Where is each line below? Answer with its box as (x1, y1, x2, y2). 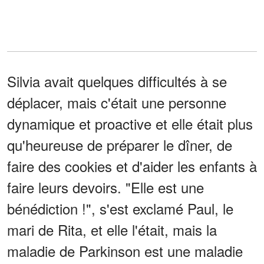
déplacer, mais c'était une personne (7, 92, 226, 113)
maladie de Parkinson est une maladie (7, 240, 243, 262)
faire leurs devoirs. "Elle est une (7, 177, 204, 198)
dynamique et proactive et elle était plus (7, 113, 253, 134)
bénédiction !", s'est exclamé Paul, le (7, 198, 233, 219)
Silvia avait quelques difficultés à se (7, 71, 227, 92)
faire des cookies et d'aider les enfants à (7, 156, 257, 177)
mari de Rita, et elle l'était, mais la (7, 219, 217, 240)
